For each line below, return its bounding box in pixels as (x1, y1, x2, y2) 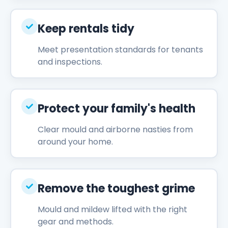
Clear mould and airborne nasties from (37, 124, 193, 136)
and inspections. (37, 56, 102, 68)
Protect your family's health (37, 101, 195, 117)
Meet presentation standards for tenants (37, 44, 203, 56)
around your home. (37, 136, 113, 148)
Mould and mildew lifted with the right (37, 204, 187, 216)
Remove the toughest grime (37, 181, 195, 197)
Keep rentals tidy (37, 21, 134, 37)
